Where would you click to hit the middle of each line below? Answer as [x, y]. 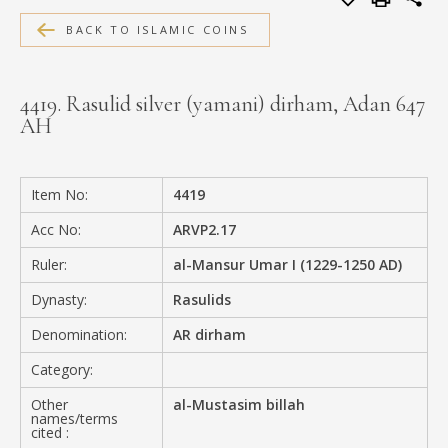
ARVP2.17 [205, 229]
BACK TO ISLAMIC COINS [157, 29]
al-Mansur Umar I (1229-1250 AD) [288, 264]
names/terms [74, 418]
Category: [62, 369]
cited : [50, 432]
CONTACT [82, 125]
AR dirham [210, 334]
